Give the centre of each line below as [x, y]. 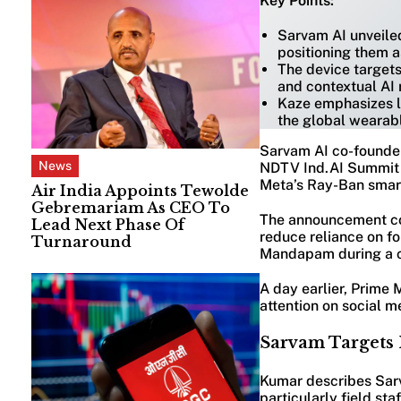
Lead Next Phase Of [108, 224]
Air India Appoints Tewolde [140, 190]
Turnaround [81, 241]
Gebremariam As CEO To [131, 207]
